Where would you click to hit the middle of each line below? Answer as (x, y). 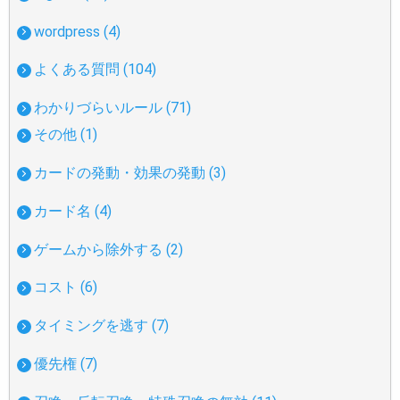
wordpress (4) (78, 31)
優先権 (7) (66, 363)
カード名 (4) (73, 211)
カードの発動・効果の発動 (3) (130, 172)
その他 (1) (66, 135)
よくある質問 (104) (96, 70)
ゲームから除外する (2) (109, 249)
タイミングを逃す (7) (102, 326)
